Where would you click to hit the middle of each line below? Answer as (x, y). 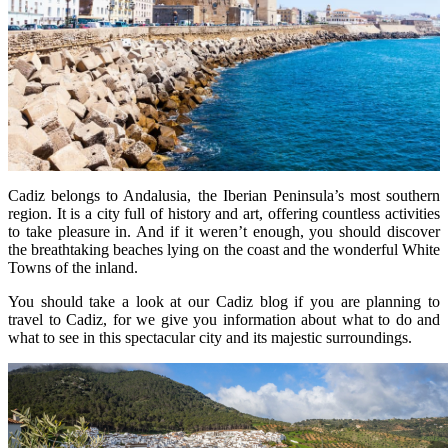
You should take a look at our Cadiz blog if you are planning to (224, 301)
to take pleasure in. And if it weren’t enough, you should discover (224, 231)
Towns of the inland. (73, 267)
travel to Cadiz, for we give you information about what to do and (224, 319)
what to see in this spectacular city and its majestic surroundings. (210, 337)
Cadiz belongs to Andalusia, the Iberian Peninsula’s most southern (224, 195)
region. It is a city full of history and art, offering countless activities (224, 213)
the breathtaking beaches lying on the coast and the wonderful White (224, 249)
